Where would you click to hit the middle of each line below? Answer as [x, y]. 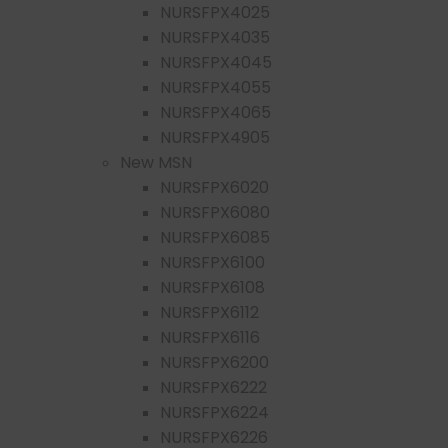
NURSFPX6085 [215, 237]
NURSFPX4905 [215, 137]
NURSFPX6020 [214, 187]
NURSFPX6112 [209, 312]
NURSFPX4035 [215, 37]
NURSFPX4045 [216, 62]
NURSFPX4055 [215, 87]
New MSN [156, 162]
